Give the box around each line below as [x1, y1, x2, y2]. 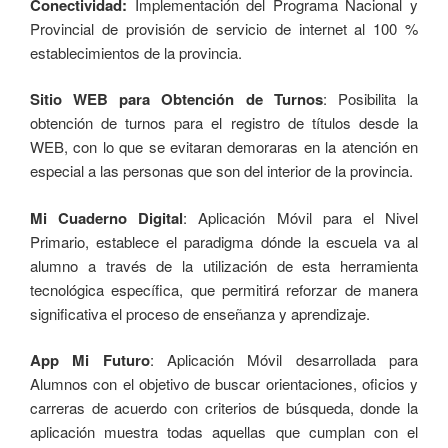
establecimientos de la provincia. [30, 41, 242, 63]
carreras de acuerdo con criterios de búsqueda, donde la [30, 397, 418, 419]
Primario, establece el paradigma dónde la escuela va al [30, 230, 418, 252]
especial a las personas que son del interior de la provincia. [30, 160, 413, 182]
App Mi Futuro [30, 349, 150, 372]
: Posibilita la [322, 88, 419, 110]
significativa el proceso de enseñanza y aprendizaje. [30, 302, 370, 324]
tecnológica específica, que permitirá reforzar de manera [30, 278, 418, 300]
